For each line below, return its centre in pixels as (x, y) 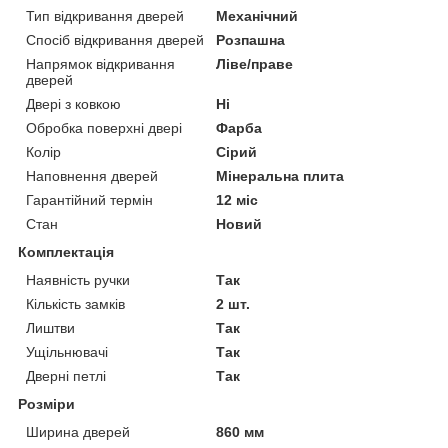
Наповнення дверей (92, 175)
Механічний (257, 15)
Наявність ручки (78, 279)
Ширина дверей (78, 431)
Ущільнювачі (67, 351)
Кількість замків (75, 303)
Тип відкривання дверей (105, 15)
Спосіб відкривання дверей (115, 39)
